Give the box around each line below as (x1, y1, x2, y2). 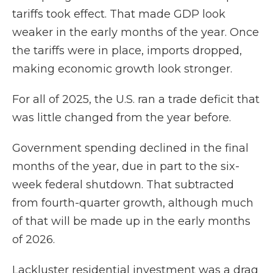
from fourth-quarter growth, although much (12, 196, 253, 210)
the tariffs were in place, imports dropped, (12, 44, 242, 57)
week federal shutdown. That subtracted (12, 178, 234, 191)
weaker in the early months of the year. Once (12, 26, 259, 39)
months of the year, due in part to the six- (12, 160, 239, 173)
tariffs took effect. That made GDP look (12, 7, 225, 21)
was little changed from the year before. (12, 111, 231, 124)
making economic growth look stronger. (12, 62, 232, 76)
